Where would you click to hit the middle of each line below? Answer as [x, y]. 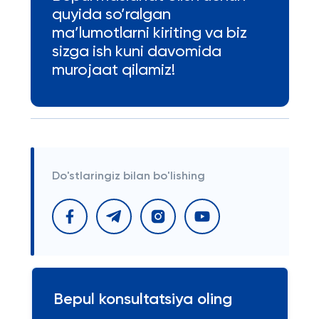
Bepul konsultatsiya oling [142, 300]
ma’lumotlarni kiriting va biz [149, 33]
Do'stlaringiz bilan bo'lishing [128, 177]
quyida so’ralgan [111, 15]
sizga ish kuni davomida [136, 52]
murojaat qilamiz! [113, 70]
